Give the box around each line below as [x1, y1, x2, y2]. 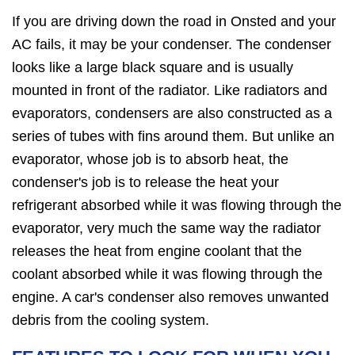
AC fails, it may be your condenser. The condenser [12, 36, 331, 52]
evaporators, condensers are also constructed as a [12, 105, 332, 121]
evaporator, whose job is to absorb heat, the [12, 151, 288, 167]
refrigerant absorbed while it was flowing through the [12, 197, 342, 213]
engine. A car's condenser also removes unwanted [12, 288, 329, 305]
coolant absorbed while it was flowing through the [12, 265, 323, 282]
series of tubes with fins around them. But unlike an [12, 128, 334, 144]
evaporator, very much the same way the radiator [12, 219, 321, 236]
